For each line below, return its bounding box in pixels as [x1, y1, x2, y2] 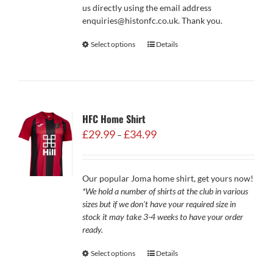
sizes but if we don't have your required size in [82, 199, 236, 209]
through [155, 165, 186, 175]
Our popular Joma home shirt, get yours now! [82, 173, 253, 183]
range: [155, 140, 180, 150]
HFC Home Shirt [82, 112, 146, 126]
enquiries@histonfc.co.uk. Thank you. [82, 15, 222, 26]
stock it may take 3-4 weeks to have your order [82, 211, 243, 222]
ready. [82, 224, 103, 235]
